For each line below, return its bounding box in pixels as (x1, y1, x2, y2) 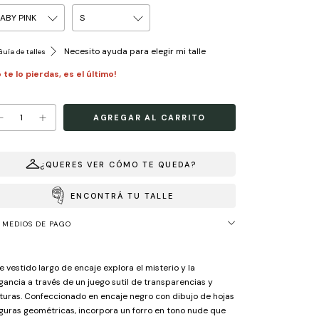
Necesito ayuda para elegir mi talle (62, 46, 206, 58)
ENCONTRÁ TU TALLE (70, 190, 174, 201)
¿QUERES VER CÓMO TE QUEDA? (40, 159, 197, 169)
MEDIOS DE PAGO (2, 219, 71, 229)
